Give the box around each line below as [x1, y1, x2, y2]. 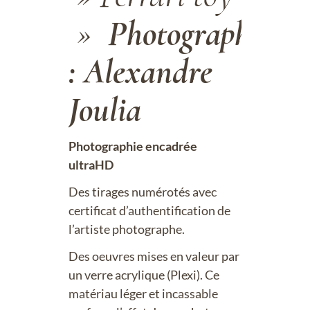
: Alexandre [69, 51, 212, 92]
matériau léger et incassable [69, 286, 218, 301]
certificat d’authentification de [69, 203, 230, 218]
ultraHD [69, 157, 113, 172]
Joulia [69, 89, 141, 130]
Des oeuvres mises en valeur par [69, 248, 239, 264]
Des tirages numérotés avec [69, 184, 217, 199]
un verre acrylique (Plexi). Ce [69, 267, 219, 282]
